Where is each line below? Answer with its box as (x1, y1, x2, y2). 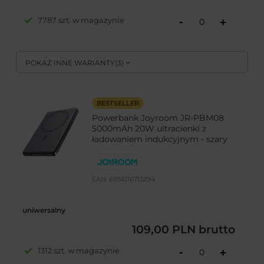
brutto (196, 222, 235, 236)
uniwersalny (22, 206, 65, 215)
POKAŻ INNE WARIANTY (25, 58, 115, 68)
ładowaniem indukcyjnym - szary (92, 133, 228, 144)
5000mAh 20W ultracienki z (92, 123, 207, 134)
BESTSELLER (96, 98, 139, 107)
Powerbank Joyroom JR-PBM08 (92, 112, 225, 123)
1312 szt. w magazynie (37, 246, 120, 256)
